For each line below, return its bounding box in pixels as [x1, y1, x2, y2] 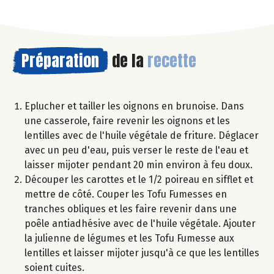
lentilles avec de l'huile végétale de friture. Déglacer [24, 130, 259, 142]
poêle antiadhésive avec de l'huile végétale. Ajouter [24, 218, 256, 230]
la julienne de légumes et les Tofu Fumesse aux [24, 232, 234, 245]
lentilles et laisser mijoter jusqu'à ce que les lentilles [24, 247, 259, 259]
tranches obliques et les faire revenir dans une [24, 203, 237, 215]
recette [147, 48, 196, 73]
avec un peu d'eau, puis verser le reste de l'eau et [24, 144, 248, 157]
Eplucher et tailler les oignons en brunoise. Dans [24, 100, 244, 113]
